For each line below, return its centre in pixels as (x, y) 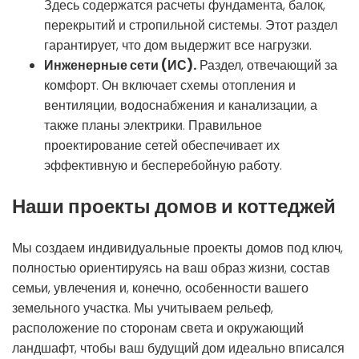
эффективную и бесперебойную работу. (163, 165)
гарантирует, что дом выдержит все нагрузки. (178, 45)
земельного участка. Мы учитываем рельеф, (143, 308)
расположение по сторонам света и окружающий (158, 328)
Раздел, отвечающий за (267, 65)
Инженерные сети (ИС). (120, 65)
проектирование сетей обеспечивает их (162, 145)
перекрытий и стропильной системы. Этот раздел (191, 25)
